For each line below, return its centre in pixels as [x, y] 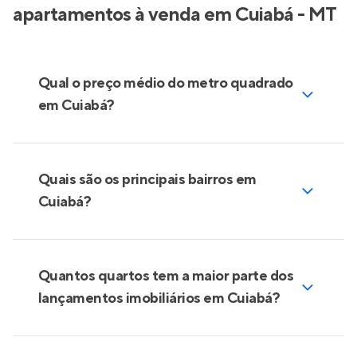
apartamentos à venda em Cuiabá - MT [175, 15]
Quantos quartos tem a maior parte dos [166, 276]
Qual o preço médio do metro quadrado [166, 83]
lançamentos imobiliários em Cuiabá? [159, 298]
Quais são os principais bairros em [147, 180]
